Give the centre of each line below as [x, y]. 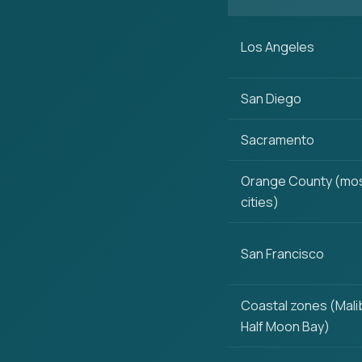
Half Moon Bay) [285, 326]
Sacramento [278, 140]
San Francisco [282, 254]
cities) [260, 202]
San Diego [271, 99]
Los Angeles [278, 47]
